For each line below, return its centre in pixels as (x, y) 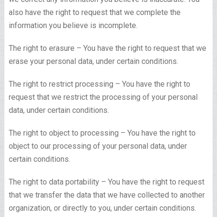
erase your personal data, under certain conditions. (93, 62)
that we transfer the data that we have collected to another (107, 195)
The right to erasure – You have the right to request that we (107, 48)
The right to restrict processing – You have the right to (99, 84)
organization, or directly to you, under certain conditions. (102, 208)
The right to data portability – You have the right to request (106, 182)
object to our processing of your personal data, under (98, 146)
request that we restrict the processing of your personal (103, 97)
